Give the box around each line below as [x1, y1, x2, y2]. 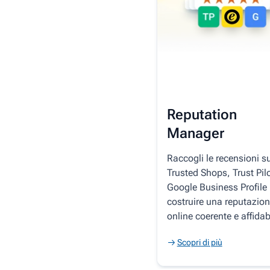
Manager [166, 124, 224, 142]
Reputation [166, 105, 237, 123]
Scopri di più [177, 237, 222, 247]
